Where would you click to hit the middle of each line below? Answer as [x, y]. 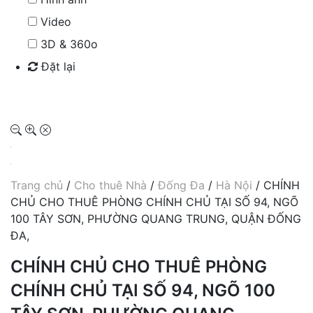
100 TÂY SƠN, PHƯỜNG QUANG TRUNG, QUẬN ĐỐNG [156, 218]
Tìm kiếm [56, 95]
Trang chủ [37, 185]
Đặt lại [57, 66]
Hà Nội [234, 185]
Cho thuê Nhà [110, 185]
